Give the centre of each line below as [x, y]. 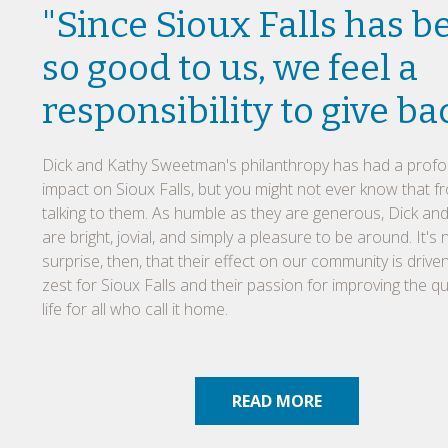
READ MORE [277, 400]
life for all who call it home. [135, 308]
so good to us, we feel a [230, 67]
